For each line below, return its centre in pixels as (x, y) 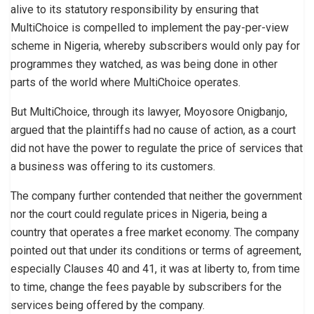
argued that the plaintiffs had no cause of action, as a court (153, 130)
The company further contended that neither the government (156, 196)
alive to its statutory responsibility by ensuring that (135, 9)
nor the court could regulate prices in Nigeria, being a (139, 214)
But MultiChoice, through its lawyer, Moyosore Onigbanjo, (149, 111)
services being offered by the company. (108, 305)
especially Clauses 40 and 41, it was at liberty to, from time (155, 268)
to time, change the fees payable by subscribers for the (146, 287)
